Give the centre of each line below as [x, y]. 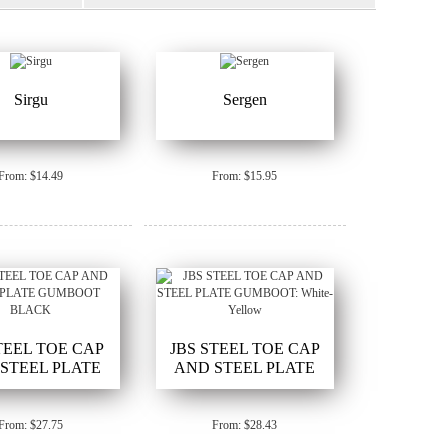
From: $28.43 [245, 424]
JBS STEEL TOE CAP [244, 348]
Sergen [244, 99]
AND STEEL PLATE [245, 367]
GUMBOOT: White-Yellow [244, 386]
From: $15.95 [245, 175]
